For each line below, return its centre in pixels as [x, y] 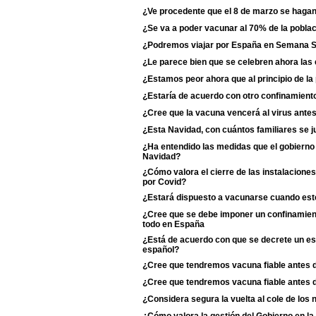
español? [161, 249]
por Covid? [164, 181]
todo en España [174, 224]
